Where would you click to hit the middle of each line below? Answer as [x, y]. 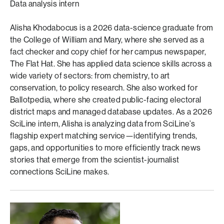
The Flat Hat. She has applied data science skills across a [111, 64]
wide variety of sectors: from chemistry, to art [90, 76]
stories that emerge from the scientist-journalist [95, 160]
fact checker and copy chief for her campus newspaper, [108, 52]
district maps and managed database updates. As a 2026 [111, 112]
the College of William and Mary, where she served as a [107, 40]
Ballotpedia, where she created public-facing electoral [106, 100]
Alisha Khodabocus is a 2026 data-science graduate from [112, 28]
